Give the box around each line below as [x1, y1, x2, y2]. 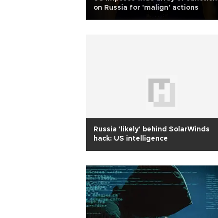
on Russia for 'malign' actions [93, 4, 199, 11]
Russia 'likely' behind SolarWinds [93, 126, 210, 133]
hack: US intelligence [93, 135, 168, 142]
